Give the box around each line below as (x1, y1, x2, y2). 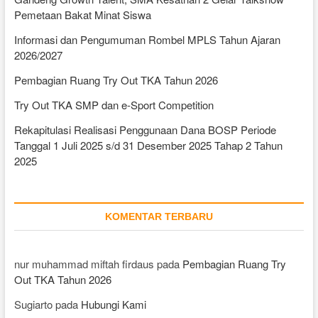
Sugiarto (13, 296, 53, 312)
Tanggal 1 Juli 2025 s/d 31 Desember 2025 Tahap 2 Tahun (13, 137, 283, 153)
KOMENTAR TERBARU (104, 210, 213, 222)
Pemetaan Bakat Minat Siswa (13, 6, 151, 22)
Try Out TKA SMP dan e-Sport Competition (13, 97, 214, 112)
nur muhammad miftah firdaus (13, 256, 154, 271)
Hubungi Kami (80, 296, 146, 312)
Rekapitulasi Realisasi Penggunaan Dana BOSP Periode (13, 121, 276, 137)
